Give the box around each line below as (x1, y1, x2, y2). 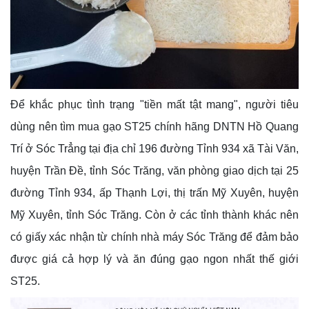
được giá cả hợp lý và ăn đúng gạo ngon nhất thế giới (10, 252, 299, 265)
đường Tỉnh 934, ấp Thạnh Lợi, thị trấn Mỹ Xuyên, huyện (10, 186, 299, 199)
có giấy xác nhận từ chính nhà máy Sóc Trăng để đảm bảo (10, 230, 299, 243)
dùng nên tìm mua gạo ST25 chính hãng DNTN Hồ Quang (10, 120, 299, 132)
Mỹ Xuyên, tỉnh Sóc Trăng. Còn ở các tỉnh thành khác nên (10, 208, 299, 221)
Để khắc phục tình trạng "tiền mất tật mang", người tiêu (10, 98, 299, 110)
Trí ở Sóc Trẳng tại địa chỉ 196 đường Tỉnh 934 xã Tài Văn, (10, 142, 299, 154)
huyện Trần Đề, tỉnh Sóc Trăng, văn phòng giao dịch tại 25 (10, 164, 299, 177)
